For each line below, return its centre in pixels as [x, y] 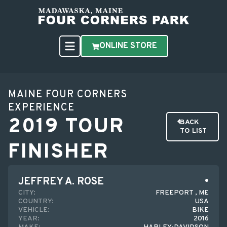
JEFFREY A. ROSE [61, 182]
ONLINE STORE [128, 46]
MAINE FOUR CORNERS [68, 95]
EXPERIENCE [41, 108]
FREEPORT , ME [182, 193]
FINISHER [59, 153]
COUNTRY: [36, 201]
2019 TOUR [66, 127]
